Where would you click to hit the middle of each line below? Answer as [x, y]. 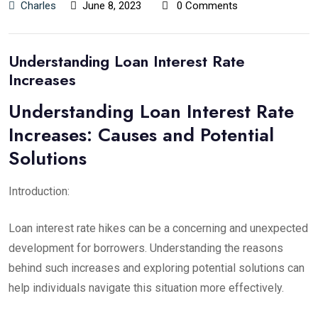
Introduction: [39, 191]
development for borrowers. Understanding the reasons [146, 248]
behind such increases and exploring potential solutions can [157, 268]
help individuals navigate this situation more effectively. [146, 288]
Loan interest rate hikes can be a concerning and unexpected [158, 228]
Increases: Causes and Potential [141, 135]
